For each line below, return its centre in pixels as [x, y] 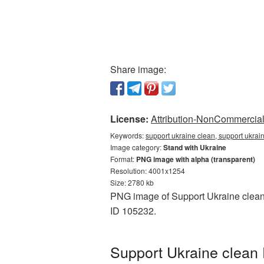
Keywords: [128, 135]
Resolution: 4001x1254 [148, 171]
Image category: [137, 147]
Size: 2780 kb [132, 182]
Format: [123, 159]
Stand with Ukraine [195, 147]
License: [129, 119]
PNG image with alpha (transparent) [196, 159]
